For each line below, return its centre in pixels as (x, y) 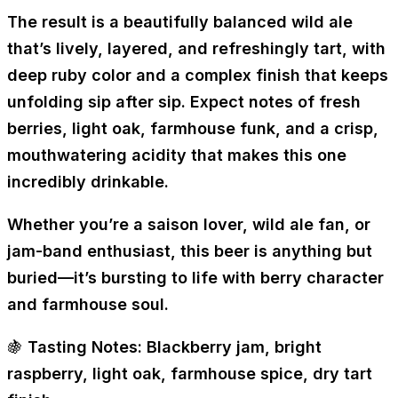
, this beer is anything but (271, 251)
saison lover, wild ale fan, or (259, 225)
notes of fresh (305, 102)
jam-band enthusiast (89, 251)
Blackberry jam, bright (232, 347)
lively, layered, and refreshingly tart (199, 49)
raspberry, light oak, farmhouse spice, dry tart (190, 374)
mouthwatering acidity (97, 155)
